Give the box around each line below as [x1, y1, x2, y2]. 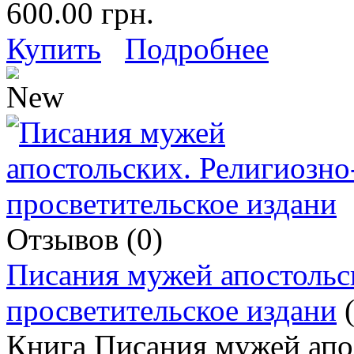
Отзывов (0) [6, 221, 163, 256]
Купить [6, 31, 101, 66]
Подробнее [125, 31, 269, 66]
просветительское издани [6, 292, 337, 327]
